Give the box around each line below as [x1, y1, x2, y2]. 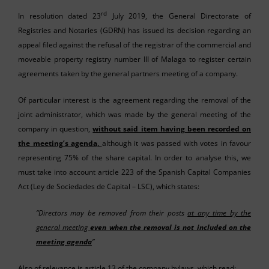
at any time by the [187, 207, 252, 218]
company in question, [18, 123, 93, 134]
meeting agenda [36, 236, 92, 247]
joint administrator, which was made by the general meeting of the [18, 109, 251, 119]
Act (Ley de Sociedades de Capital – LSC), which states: [18, 181, 199, 192]
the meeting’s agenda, [18, 138, 102, 148]
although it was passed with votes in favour [101, 138, 251, 148]
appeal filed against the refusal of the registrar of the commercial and [18, 39, 251, 50]
